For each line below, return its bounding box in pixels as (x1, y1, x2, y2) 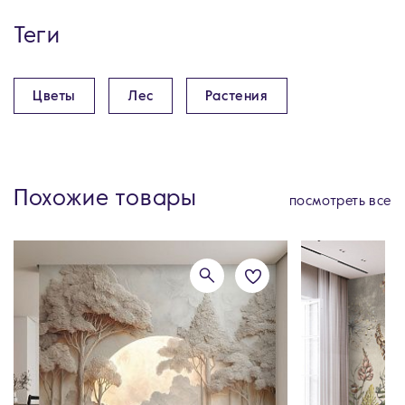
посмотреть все (288, 194, 391, 208)
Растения (204, 89, 268, 103)
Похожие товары (14, 188, 197, 211)
